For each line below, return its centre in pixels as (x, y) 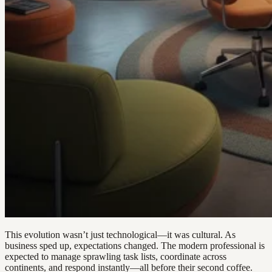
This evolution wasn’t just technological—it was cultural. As (120, 235)
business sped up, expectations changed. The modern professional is (135, 246)
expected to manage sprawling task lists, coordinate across (116, 257)
